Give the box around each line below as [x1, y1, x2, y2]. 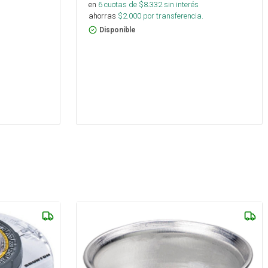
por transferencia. [141, 11, 203, 22]
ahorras [89, 11, 116, 22]
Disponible [99, 26, 136, 35]
